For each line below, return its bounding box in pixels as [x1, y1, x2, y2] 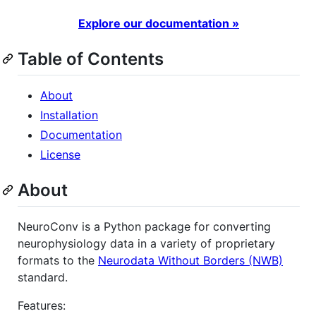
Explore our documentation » [78, 16, 239, 30]
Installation [40, 107, 98, 122]
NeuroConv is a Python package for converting [18, 219, 271, 233]
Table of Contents [18, 48, 164, 69]
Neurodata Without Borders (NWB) [98, 253, 283, 267]
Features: [18, 298, 66, 312]
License [40, 147, 80, 162]
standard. [18, 269, 68, 284]
